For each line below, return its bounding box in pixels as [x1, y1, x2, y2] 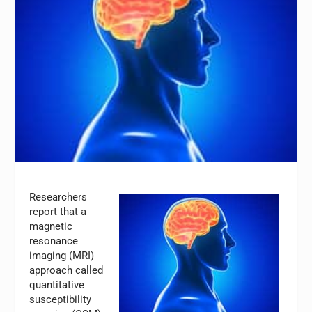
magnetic [29, 220, 73, 233]
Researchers [29, 191, 88, 204]
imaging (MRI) [29, 249, 95, 263]
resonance [29, 235, 79, 248]
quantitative [29, 279, 85, 292]
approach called [29, 264, 104, 277]
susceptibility [29, 293, 92, 306]
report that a [29, 205, 87, 219]
